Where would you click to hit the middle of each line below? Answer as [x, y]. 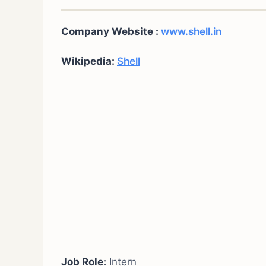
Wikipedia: [89, 61]
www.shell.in [191, 31]
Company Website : [111, 31]
